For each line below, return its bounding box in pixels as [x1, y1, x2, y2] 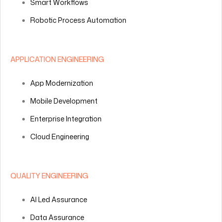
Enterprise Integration [30, 113, 102, 123]
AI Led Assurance [30, 194, 87, 204]
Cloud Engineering [30, 131, 89, 141]
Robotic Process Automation [30, 15, 126, 25]
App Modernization [30, 78, 93, 88]
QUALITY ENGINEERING [10, 170, 88, 180]
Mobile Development [30, 96, 98, 106]
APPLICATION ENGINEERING [10, 54, 104, 64]
